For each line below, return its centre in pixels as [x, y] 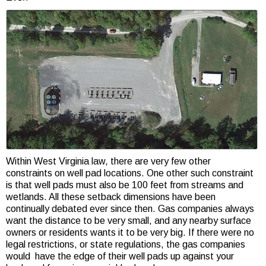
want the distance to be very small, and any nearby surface [129, 221]
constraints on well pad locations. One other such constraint [130, 173]
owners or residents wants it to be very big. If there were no [130, 232]
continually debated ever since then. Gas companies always [130, 209]
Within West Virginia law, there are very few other [108, 161]
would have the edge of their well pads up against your [120, 256]
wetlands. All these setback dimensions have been [111, 197]
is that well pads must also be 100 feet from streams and [125, 185]
